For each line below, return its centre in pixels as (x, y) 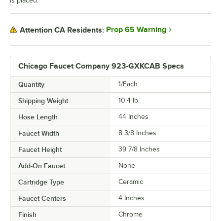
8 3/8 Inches (137, 133)
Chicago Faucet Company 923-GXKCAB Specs (101, 66)
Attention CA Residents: (62, 30)
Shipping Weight (43, 101)
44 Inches (133, 117)
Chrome (130, 215)
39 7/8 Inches (139, 149)
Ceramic (131, 182)
